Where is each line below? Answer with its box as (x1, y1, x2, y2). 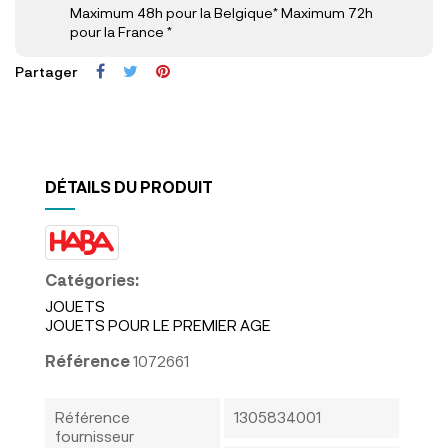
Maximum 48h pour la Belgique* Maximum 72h (70, 3, 373, 21)
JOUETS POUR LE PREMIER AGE (45, 315, 271, 334)
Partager (15, 62, 78, 80)
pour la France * (70, 22, 172, 40)
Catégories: (45, 269, 139, 289)
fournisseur (55, 426, 134, 445)
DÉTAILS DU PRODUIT (45, 176, 213, 196)
